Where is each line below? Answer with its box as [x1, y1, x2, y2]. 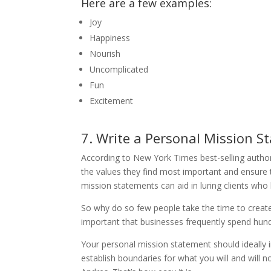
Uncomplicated [90, 64, 149, 75]
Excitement [90, 95, 134, 106]
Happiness [90, 32, 131, 44]
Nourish [90, 48, 121, 59]
